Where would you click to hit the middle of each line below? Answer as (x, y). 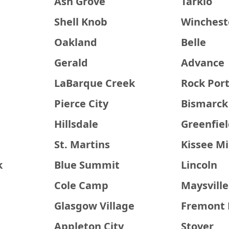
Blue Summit (87, 165)
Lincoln (199, 165)
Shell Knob (81, 22)
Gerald (71, 63)
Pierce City (81, 104)
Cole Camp (81, 185)
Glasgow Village (94, 206)
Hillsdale (76, 124)
